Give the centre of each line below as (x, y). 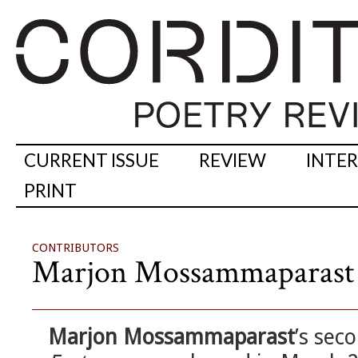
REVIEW (233, 161)
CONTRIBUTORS (76, 248)
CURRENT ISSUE (91, 161)
